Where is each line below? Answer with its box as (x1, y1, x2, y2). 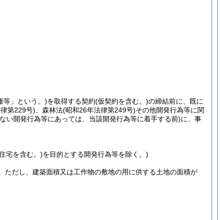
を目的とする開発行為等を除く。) (43, 150, 148, 158)
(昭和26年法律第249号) (63, 106, 136, 114)
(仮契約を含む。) (95, 97, 148, 105)
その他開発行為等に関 (136, 106, 204, 114)
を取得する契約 (47, 97, 95, 105)
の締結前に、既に (148, 97, 203, 105)
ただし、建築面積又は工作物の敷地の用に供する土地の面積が (5, 168, 197, 176)
